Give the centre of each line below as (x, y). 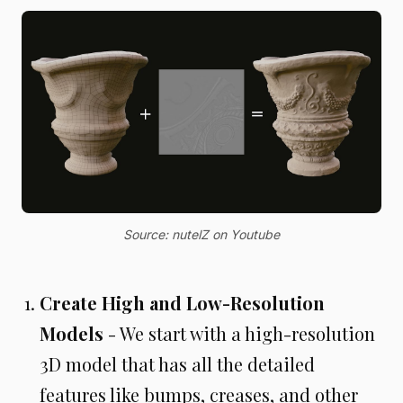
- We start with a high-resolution (239, 334)
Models (72, 334)
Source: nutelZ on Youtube (201, 235)
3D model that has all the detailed (177, 364)
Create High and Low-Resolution (182, 303)
